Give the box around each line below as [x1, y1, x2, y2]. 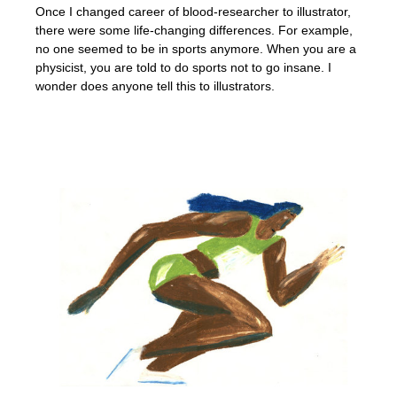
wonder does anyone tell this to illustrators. [35, 79, 275, 93]
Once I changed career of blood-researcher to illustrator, [35, 4, 351, 19]
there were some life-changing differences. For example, [35, 23, 353, 37]
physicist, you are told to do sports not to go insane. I [35, 60, 331, 74]
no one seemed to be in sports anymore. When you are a [35, 42, 356, 56]
